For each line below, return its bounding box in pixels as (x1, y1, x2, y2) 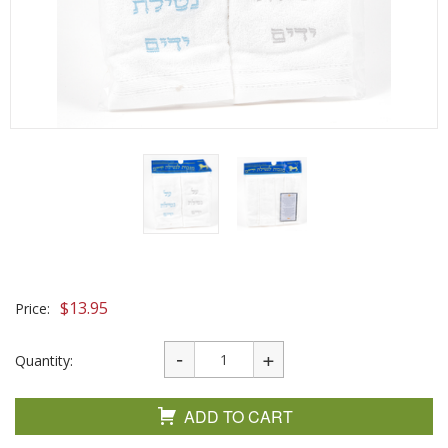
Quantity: (15, 351, 73, 370)
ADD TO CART (184, 405, 293, 428)
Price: (15, 299, 50, 318)
